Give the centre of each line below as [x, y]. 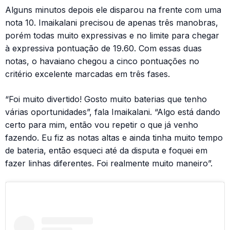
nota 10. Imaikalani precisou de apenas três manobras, [112, 23]
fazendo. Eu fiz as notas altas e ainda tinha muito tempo [114, 138]
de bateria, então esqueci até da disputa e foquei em [106, 151]
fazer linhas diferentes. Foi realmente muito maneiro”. [109, 164]
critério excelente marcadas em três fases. [88, 74]
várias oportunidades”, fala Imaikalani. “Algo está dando [113, 112]
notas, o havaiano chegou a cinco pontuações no [102, 61]
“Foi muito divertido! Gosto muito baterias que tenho [106, 99]
